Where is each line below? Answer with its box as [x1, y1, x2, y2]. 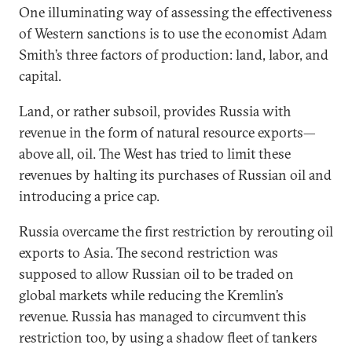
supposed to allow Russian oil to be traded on [19, 265, 294, 283]
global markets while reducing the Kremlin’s [19, 286, 284, 304]
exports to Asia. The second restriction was [19, 244, 278, 262]
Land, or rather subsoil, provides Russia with [19, 102, 291, 120]
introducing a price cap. [19, 187, 159, 205]
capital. [19, 67, 61, 85]
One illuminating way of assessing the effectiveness [19, 3, 332, 21]
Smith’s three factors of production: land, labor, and [19, 46, 328, 64]
